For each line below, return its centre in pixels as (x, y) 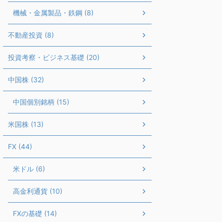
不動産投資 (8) (31, 35)
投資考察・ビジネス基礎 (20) (54, 57)
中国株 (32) (26, 79)
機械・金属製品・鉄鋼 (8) (53, 12)
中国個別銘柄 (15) (41, 102)
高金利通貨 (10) (38, 191)
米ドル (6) (29, 168)
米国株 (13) (26, 124)
